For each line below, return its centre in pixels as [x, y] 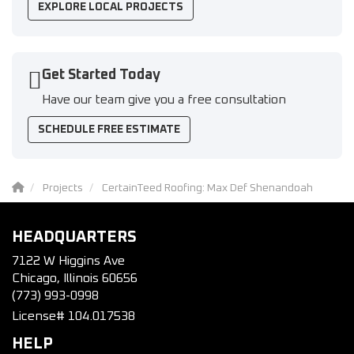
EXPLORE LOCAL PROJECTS [111, 7]
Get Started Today [101, 75]
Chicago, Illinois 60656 [75, 278]
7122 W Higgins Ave [68, 261]
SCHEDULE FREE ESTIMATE [109, 130]
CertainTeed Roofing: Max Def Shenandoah [207, 188]
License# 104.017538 [73, 316]
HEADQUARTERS [74, 237]
